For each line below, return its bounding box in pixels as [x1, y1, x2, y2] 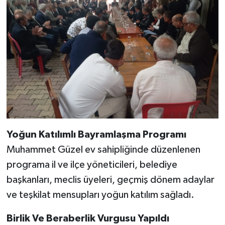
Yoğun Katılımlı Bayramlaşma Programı [6, 130, 186, 140]
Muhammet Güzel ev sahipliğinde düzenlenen [6, 145, 200, 155]
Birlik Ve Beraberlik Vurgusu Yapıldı [6, 213, 169, 224]
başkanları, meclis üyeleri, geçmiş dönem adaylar [6, 175, 214, 185]
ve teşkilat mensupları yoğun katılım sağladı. [6, 190, 194, 200]
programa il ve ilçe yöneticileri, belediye [6, 160, 177, 170]
